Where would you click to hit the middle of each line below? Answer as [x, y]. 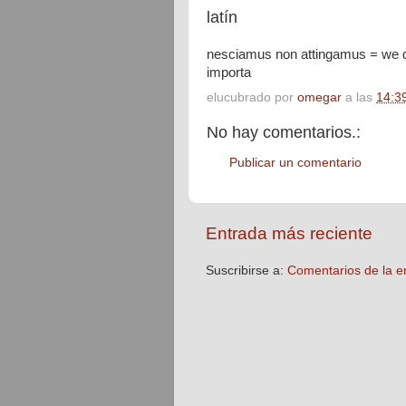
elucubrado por [252, 97]
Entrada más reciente [289, 233]
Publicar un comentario [295, 162]
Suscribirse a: [246, 270]
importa [229, 73]
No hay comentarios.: [284, 132]
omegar [319, 97]
